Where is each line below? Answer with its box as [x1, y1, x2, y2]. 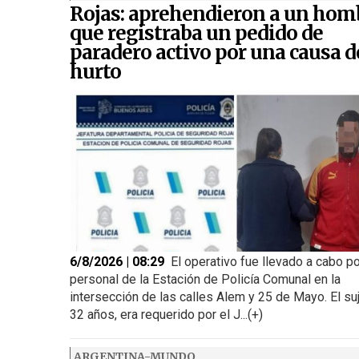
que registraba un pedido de [70, 20, 323, 46]
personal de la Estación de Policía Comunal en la [70, 272, 341, 288]
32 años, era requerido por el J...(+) [70, 307, 263, 323]
